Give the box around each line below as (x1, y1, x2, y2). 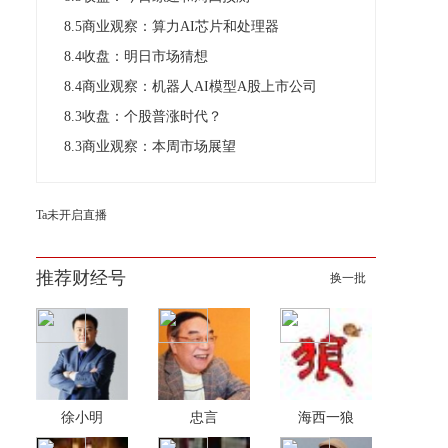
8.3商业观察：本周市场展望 (64, 139, 236, 154)
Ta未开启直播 (36, 208, 107, 222)
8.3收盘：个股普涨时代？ (64, 109, 222, 124)
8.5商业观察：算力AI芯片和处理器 (64, 19, 279, 34)
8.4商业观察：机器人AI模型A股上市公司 (64, 79, 317, 94)
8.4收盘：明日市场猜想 (64, 49, 208, 64)
